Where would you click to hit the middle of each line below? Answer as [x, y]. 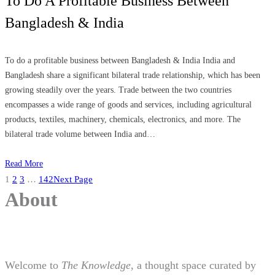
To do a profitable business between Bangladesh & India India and [120, 60]
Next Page [73, 179]
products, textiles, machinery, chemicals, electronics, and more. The [123, 119]
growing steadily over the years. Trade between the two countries [118, 90]
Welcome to [33, 265]
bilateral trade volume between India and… [80, 134]
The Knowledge [96, 265]
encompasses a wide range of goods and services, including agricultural [128, 104]
